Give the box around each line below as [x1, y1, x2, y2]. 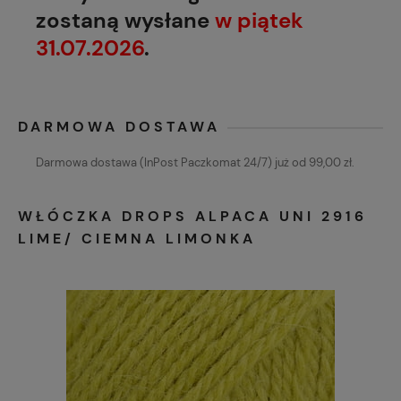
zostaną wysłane [36, 6, 215, 35]
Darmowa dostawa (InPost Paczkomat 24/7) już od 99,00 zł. [36, 155, 354, 171]
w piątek [215, 6, 303, 35]
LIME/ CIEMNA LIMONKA [18, 229, 256, 249]
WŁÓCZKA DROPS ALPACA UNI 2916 [18, 207, 367, 226]
